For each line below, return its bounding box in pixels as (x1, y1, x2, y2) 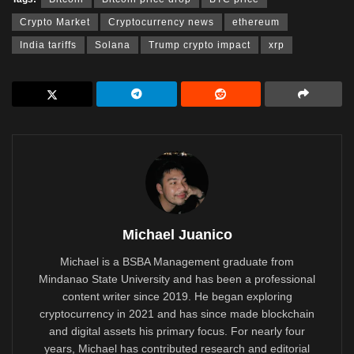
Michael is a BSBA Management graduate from (60, 255, 294, 269)
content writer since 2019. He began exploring (62, 290, 292, 303)
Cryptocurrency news (108, 17, 214, 28)
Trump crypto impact (149, 40, 250, 51)
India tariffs (20, 40, 77, 51)
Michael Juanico (122, 227, 232, 243)
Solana (95, 40, 130, 51)
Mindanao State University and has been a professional (39, 273, 315, 286)
